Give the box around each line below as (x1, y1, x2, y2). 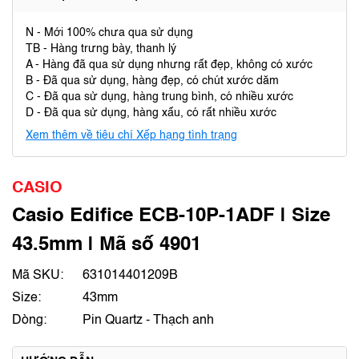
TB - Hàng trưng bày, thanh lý (26, 43, 176, 54)
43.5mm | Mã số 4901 (12, 236, 201, 255)
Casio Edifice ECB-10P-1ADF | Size (12, 207, 330, 226)
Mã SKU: (12, 269, 63, 282)
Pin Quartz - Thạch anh (83, 314, 214, 327)
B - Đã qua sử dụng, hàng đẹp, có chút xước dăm (26, 75, 279, 87)
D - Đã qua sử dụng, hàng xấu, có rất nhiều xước (26, 107, 276, 119)
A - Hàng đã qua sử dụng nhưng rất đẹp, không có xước (26, 59, 313, 71)
